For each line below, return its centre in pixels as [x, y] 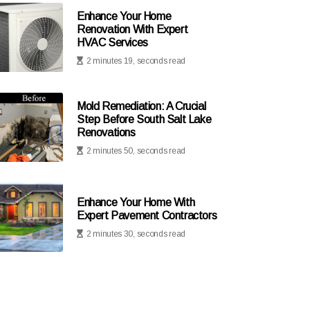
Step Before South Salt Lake [144, 119]
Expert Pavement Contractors [147, 216]
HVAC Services [112, 42]
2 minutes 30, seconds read [136, 234]
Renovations [106, 132]
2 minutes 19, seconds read [136, 61]
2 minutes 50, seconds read [136, 151]
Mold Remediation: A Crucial [142, 106]
